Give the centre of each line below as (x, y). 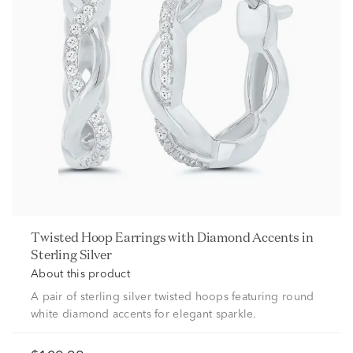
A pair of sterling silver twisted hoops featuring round (173, 297)
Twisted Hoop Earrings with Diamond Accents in (35, 237)
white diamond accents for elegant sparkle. (144, 314)
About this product (81, 274)
